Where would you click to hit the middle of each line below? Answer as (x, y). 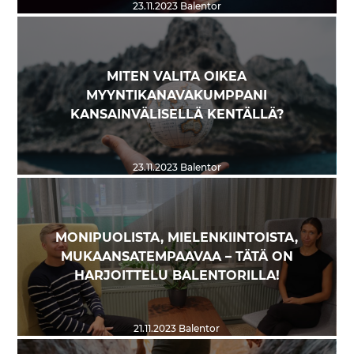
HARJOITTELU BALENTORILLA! (177, 276)
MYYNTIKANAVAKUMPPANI (177, 96)
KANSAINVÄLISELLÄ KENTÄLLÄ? (177, 115)
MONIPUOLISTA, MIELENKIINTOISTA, (177, 238)
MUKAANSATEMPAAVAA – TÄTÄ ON (177, 257)
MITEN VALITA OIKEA (177, 77)
